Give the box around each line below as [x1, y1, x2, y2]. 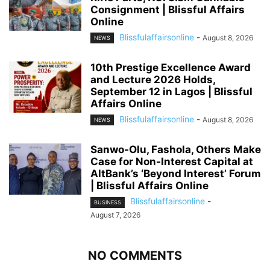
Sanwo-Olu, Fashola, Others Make [90, 143, 261, 156]
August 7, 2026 [90, 210, 140, 219]
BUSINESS [94, 198, 121, 206]
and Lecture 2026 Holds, [90, 74, 215, 86]
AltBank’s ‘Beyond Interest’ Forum [90, 168, 261, 180]
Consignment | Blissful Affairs [90, 4, 245, 16]
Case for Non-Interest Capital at [90, 155, 253, 168]
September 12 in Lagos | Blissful [90, 86, 253, 98]
